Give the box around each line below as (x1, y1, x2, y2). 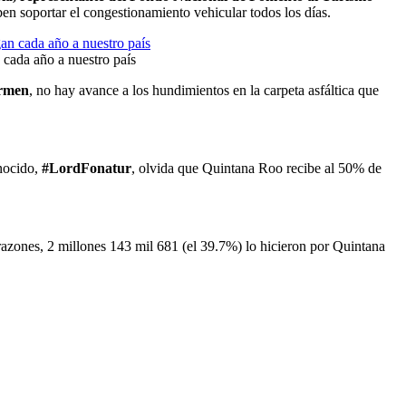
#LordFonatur (42, 159, 131, 176)
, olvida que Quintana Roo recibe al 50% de (131, 159, 382, 176)
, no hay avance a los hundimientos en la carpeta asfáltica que (29, 82, 379, 98)
